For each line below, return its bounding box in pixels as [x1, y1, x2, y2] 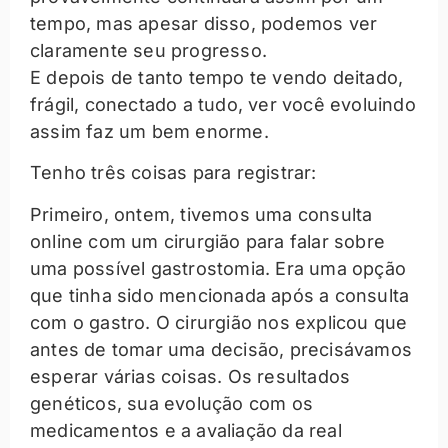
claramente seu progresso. [30, 39, 267, 61]
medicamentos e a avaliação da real [30, 419, 342, 441]
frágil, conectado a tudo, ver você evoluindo [30, 93, 416, 115]
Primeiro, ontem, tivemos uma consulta [30, 203, 373, 225]
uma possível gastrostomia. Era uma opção [30, 257, 407, 279]
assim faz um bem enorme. [30, 120, 269, 142]
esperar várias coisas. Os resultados [30, 365, 351, 387]
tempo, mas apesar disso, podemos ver [30, 12, 378, 34]
